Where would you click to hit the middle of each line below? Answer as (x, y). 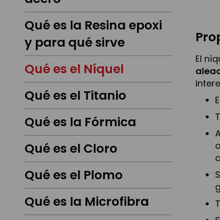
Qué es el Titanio (75, 96)
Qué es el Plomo (74, 175)
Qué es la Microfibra (87, 202)
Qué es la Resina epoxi (93, 26)
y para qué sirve (75, 43)
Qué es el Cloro (71, 149)
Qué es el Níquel (74, 69)
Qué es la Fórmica (80, 122)
